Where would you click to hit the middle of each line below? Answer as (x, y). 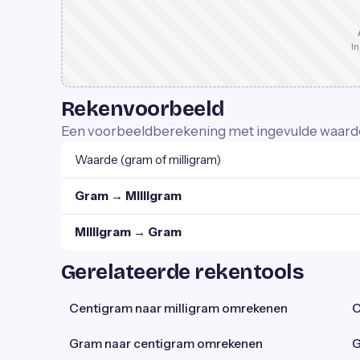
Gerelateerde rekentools (183, 272)
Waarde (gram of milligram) (148, 160)
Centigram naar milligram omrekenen (178, 308)
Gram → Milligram (128, 196)
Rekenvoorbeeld (143, 109)
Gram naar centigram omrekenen (166, 344)
